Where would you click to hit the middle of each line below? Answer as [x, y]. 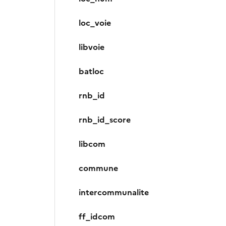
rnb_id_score [105, 120]
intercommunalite [114, 192]
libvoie [92, 47]
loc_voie [95, 23]
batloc [91, 71]
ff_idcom [97, 217]
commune [98, 168]
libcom [92, 144]
